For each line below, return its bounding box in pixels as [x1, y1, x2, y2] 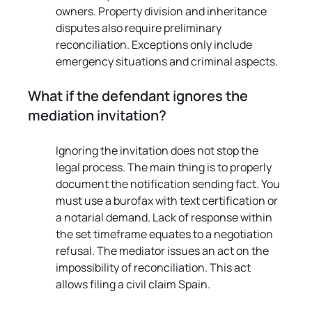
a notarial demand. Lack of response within [56, 209, 275, 225]
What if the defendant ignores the [28, 86, 251, 105]
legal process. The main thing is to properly [56, 159, 274, 175]
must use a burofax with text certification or [56, 192, 281, 208]
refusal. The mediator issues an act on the [56, 242, 272, 258]
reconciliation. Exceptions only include [56, 36, 255, 52]
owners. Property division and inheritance [56, 3, 270, 19]
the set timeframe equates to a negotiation [56, 226, 276, 242]
